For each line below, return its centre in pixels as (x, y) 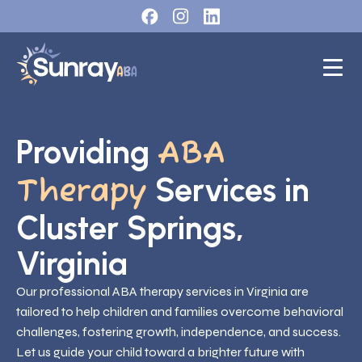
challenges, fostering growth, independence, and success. (179, 332)
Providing (87, 152)
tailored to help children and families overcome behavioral (180, 312)
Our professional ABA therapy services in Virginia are (162, 292)
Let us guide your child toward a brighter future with (160, 352)
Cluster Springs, (130, 228)
